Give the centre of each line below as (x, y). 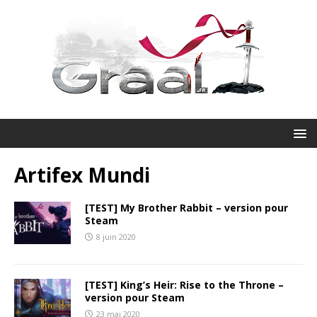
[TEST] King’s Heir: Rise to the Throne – (184, 285)
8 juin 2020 (116, 237)
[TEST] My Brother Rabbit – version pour (186, 208)
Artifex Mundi (82, 175)
